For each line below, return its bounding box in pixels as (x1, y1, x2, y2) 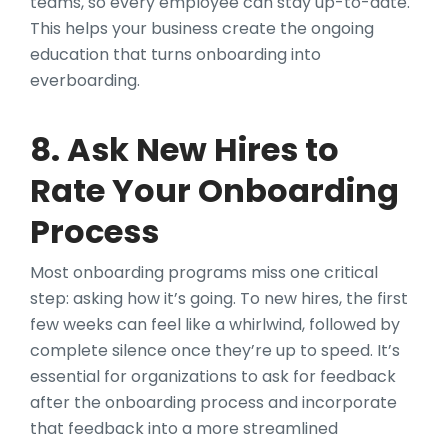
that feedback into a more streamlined (30, 416, 338, 440)
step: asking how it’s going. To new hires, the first (30, 286, 408, 310)
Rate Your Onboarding (30, 167, 399, 213)
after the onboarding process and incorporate (30, 390, 397, 414)
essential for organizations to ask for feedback (30, 364, 396, 388)
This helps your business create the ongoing (30, 16, 374, 40)
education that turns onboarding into (30, 42, 321, 66)
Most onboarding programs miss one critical (30, 260, 378, 284)
